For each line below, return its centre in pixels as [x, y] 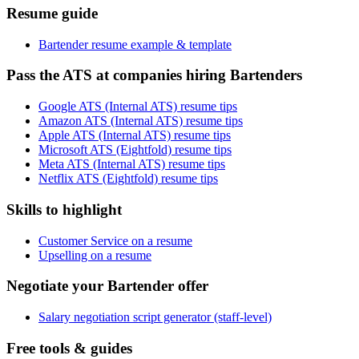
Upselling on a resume [95, 255]
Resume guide [52, 14]
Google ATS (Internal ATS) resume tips [138, 107]
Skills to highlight [64, 209]
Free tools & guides [69, 348]
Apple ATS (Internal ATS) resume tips [135, 135]
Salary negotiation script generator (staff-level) [155, 317]
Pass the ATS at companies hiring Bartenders [154, 75]
